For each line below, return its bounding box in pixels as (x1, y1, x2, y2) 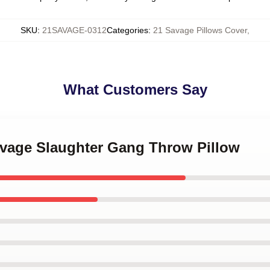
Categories (107, 25, 148, 35)
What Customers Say (63, 81, 207, 98)
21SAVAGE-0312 (42, 25, 107, 35)
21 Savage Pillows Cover (153, 25, 247, 35)
